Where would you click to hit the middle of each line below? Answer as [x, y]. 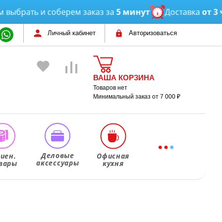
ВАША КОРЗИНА [124, 78]
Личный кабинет [72, 33]
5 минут [106, 12]
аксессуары [58, 163]
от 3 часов [196, 12]
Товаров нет [111, 88]
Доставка [156, 12]
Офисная [113, 156]
